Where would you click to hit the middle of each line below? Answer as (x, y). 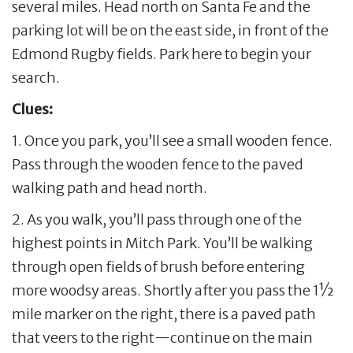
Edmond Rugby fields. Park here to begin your (162, 54)
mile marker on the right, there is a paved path (164, 314)
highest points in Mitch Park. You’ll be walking (162, 243)
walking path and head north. (110, 188)
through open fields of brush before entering (158, 266)
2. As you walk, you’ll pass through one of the (157, 219)
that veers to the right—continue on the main (162, 337)
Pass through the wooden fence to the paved (158, 164)
